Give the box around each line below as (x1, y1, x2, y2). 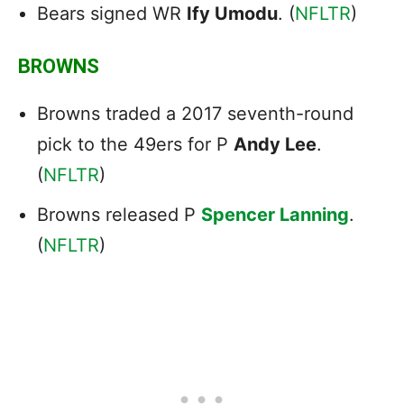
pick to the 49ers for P (37, 133, 234, 155)
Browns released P (37, 203, 201, 225)
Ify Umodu (187, 2, 278, 24)
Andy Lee (234, 133, 317, 155)
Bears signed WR (37, 2, 187, 24)
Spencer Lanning (201, 203, 349, 225)
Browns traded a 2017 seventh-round (37, 102, 353, 124)
